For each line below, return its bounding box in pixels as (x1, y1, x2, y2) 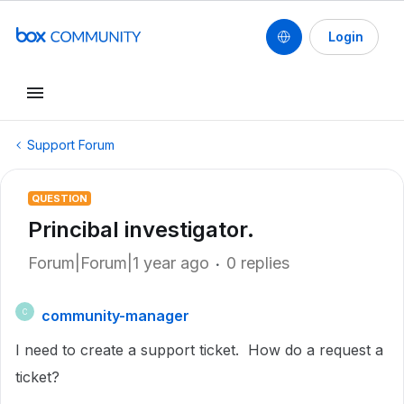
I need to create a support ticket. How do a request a (15, 341, 383, 359)
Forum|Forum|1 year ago (28, 253, 209, 272)
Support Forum (27, 137, 115, 152)
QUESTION (32, 192, 87, 205)
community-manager (41, 307, 189, 325)
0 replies (226, 253, 289, 272)
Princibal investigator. (28, 216, 254, 243)
